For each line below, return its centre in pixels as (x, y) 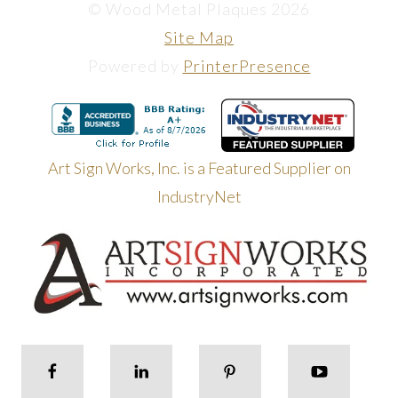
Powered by (135, 66)
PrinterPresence (247, 66)
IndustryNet (199, 197)
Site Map (199, 38)
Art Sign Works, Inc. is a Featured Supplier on (199, 168)
